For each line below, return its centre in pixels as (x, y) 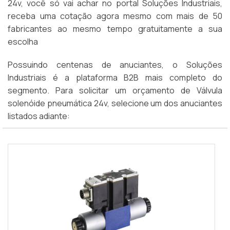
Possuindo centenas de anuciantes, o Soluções (115, 65)
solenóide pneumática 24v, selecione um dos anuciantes (115, 103)
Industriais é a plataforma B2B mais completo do (115, 78)
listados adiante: (39, 116)
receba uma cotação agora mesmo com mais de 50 (115, 16)
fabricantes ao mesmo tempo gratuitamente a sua (115, 29)
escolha (23, 42)
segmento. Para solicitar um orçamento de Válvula (115, 91)
